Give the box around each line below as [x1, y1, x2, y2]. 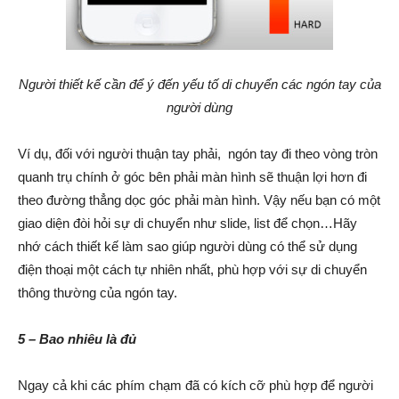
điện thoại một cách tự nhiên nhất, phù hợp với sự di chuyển [18, 262, 367, 278]
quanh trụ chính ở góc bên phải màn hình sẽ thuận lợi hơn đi [18, 169, 367, 185]
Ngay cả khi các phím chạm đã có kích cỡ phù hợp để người [18, 378, 373, 394]
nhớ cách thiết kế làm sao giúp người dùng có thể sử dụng [18, 239, 357, 255]
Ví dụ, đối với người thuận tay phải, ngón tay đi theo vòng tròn [18, 146, 378, 162]
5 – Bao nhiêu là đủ [18, 331, 136, 347]
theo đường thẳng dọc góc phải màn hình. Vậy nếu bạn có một [18, 192, 380, 208]
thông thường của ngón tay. [18, 285, 177, 301]
